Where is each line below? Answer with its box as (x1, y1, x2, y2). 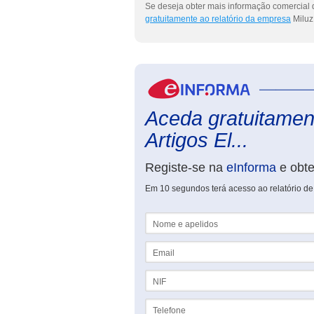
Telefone (145, 299, 178, 308)
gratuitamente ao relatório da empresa (145, 14, 291, 24)
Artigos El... (145, 129, 248, 151)
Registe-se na (145, 161, 226, 175)
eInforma (226, 161, 276, 175)
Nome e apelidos (145, 212, 210, 222)
